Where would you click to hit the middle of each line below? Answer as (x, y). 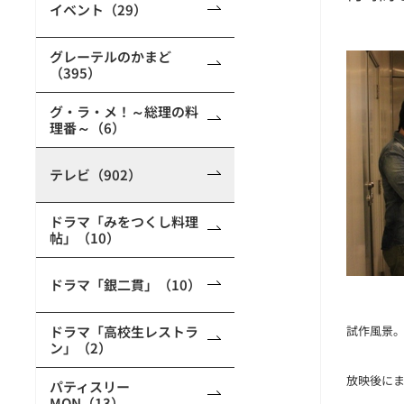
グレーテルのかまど (110, 56)
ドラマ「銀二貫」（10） (125, 285)
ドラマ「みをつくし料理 (124, 221)
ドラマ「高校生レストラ (124, 331)
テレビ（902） (96, 174)
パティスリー (90, 386)
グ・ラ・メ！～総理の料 (124, 111)
